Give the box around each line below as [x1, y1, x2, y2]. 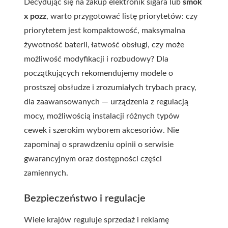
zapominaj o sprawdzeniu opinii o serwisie [24, 140, 174, 149]
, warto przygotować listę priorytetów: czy [46, 12, 197, 20]
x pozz [24, 12, 46, 20]
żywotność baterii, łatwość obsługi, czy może [24, 41, 184, 49]
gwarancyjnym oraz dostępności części [24, 155, 162, 163]
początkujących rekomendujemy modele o [24, 69, 173, 77]
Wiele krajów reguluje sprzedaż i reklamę [24, 216, 169, 224]
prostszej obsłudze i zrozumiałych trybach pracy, [24, 83, 196, 92]
